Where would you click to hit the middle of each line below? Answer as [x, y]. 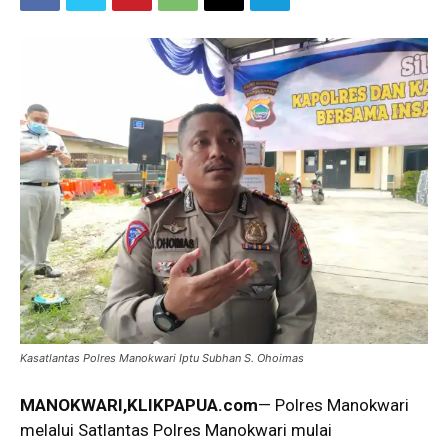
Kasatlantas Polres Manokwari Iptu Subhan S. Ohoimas [162, 358]
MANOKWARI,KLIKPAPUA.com [139, 405]
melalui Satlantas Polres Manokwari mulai [176, 430]
